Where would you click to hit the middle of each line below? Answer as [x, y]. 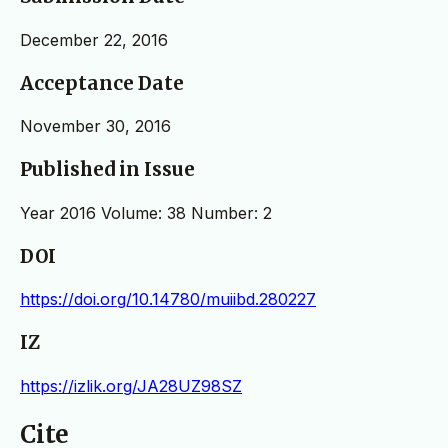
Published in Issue [107, 170]
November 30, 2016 [95, 126]
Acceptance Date [102, 83]
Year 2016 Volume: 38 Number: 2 [146, 212]
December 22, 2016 [94, 39]
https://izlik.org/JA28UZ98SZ [131, 385]
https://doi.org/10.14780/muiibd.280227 [168, 299]
